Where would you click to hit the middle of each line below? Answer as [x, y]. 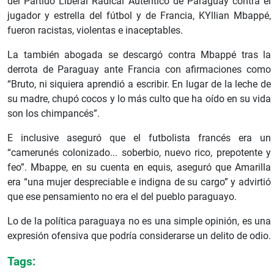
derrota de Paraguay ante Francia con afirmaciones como [139, 70]
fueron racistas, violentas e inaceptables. [95, 31]
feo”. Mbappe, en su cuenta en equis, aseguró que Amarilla [139, 168]
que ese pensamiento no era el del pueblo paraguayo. [122, 197]
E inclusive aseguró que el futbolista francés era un [139, 138]
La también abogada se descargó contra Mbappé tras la [139, 55]
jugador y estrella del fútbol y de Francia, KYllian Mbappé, [139, 16]
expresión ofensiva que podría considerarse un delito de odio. [139, 236]
